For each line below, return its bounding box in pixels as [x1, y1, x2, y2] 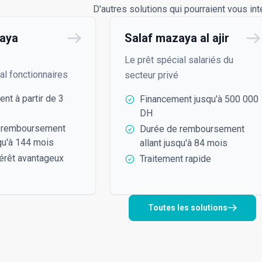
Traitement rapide [140, 153, 211, 164]
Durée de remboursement [140, 123, 244, 135]
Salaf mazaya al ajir [125, 30, 229, 45]
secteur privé [125, 69, 178, 81]
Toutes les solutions [148, 203, 227, 213]
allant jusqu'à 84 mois [140, 137, 227, 149]
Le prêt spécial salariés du [125, 54, 233, 65]
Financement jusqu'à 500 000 [140, 93, 258, 105]
